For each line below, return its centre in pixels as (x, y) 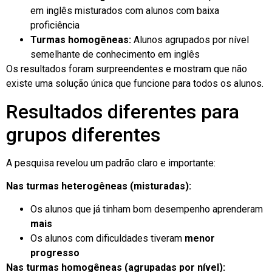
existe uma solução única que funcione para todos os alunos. (135, 84)
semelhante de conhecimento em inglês (115, 55)
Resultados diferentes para (123, 111)
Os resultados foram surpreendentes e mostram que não (127, 69)
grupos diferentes (83, 134)
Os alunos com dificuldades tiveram (107, 239)
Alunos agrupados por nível (190, 40)
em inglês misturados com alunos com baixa (125, 11)
